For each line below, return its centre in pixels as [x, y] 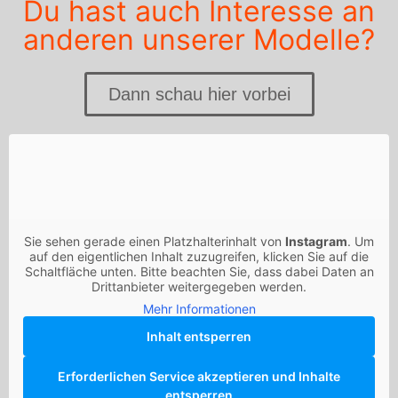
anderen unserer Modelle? [199, 40]
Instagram [316, 242]
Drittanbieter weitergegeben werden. [199, 287]
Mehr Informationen [199, 309]
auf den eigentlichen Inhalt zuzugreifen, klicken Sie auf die [199, 257]
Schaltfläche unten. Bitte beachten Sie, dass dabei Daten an [199, 272]
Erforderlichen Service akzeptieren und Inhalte [199, 377]
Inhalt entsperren [199, 337]
